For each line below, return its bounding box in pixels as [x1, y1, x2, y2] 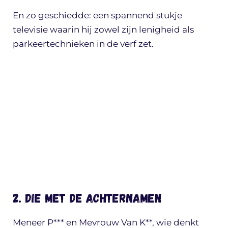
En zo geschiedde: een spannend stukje [13, 10, 182, 21]
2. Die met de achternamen [13, 190, 161, 205]
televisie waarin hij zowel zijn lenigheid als [13, 24, 194, 35]
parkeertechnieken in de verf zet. [13, 39, 154, 49]
